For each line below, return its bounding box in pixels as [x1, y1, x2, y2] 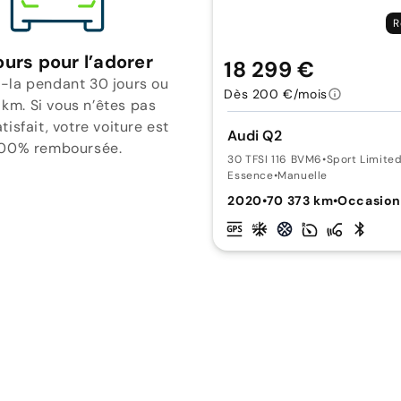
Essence [227, 167, 274, 183]
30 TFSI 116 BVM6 [227, 151, 322, 166]
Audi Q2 [227, 125, 283, 145]
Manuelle [277, 167, 328, 183]
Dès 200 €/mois [224, 85, 328, 102]
